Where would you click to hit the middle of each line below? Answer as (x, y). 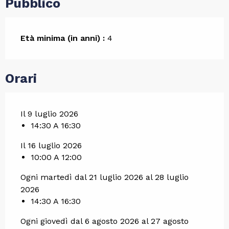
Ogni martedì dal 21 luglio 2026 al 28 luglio (105, 177)
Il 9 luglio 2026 (49, 113)
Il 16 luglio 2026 (51, 145)
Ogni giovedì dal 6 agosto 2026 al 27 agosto (105, 221)
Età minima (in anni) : (63, 38)
